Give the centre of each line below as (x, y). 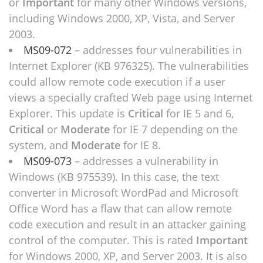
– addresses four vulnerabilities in (158, 50)
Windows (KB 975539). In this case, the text (114, 177)
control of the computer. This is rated (102, 240)
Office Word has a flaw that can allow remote (120, 208)
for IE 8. (142, 145)
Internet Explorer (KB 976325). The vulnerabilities (129, 66)
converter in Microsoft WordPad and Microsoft (124, 193)
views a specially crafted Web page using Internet (131, 97)
